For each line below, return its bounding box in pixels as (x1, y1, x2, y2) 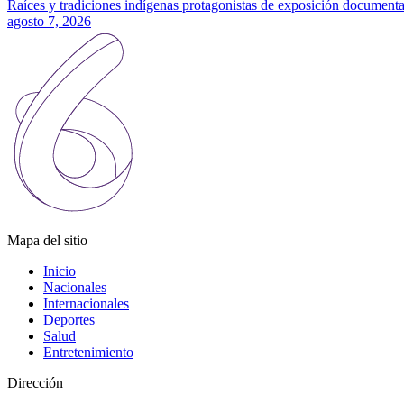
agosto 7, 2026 (7, 14, 91, 30)
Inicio (43, 263, 76, 280)
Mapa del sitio (7, 233, 87, 249)
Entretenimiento (43, 344, 133, 361)
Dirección (7, 375, 63, 391)
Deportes (43, 312, 95, 328)
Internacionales (43, 296, 129, 312)
